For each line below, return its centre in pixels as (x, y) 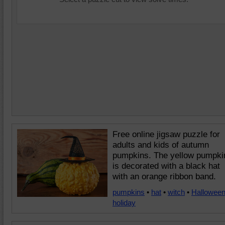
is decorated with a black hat (166, 166)
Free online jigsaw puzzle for (166, 134)
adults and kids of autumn (161, 145)
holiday (124, 203)
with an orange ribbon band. (164, 177)
